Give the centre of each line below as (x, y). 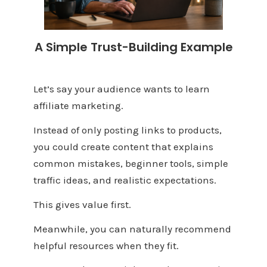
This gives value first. (82, 204)
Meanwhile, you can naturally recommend (132, 229)
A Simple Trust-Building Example (133, 47)
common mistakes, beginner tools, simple (131, 164)
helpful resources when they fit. (106, 245)
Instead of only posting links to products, (127, 130)
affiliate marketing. (78, 106)
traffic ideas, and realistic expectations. (125, 180)
